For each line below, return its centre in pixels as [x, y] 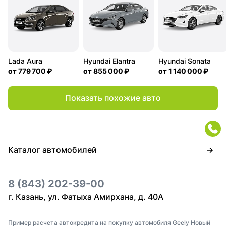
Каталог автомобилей [52, 150]
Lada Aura [25, 61]
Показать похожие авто [113, 98]
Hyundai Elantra [109, 61]
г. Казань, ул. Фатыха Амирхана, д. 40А [86, 196]
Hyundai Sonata [185, 61]
